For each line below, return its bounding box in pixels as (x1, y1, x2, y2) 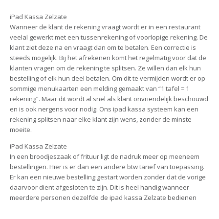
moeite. (9, 125, 32, 134)
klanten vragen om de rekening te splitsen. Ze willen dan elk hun (9, 64, 201, 73)
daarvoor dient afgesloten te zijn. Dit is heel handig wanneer (9, 183, 189, 192)
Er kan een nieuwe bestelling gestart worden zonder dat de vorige (9, 173, 206, 182)
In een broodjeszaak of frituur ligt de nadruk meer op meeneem (9, 152, 199, 161)
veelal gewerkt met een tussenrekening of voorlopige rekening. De (9, 33, 208, 42)
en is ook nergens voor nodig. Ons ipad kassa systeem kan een (9, 105, 198, 114)
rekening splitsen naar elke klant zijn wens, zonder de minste (9, 115, 192, 124)
